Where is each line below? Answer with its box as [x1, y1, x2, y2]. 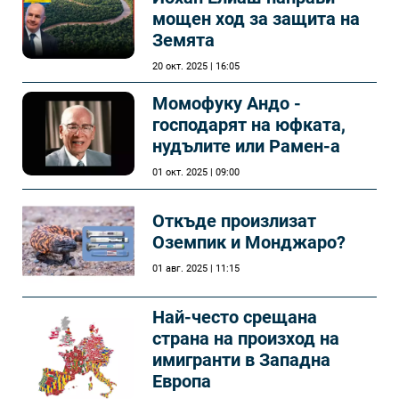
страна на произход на [152, 327, 339, 349]
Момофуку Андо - [152, 92, 301, 114]
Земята [152, 28, 215, 51]
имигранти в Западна [152, 348, 330, 370]
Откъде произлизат [152, 210, 316, 232]
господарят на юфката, [152, 113, 346, 135]
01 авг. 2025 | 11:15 [152, 263, 240, 275]
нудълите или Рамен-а [152, 134, 340, 157]
